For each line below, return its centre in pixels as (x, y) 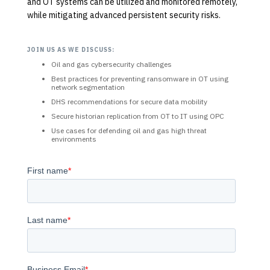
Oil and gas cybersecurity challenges (111, 64)
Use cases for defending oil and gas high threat (129, 130)
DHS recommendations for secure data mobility (129, 101)
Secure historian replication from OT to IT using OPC (137, 116)
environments (74, 139)
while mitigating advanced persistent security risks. (124, 15)
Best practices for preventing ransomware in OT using (140, 78)
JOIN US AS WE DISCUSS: (71, 49)
